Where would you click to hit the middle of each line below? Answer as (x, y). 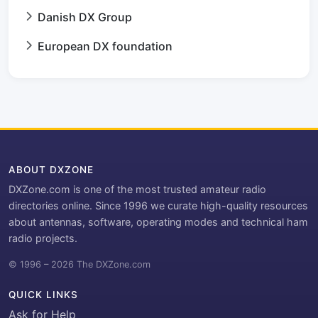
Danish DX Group (85, 17)
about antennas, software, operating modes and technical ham (158, 222)
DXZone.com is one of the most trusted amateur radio (137, 190)
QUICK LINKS (43, 295)
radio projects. (43, 238)
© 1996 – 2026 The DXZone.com (79, 265)
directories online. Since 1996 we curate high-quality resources (158, 206)
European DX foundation (105, 46)
